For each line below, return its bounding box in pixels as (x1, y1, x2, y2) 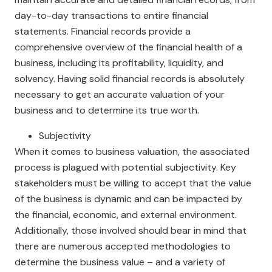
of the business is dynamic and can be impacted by (15, 192, 242, 205)
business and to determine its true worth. (15, 104, 199, 117)
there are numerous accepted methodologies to (15, 240, 231, 253)
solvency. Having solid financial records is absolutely (15, 72, 245, 85)
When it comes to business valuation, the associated (15, 145, 250, 158)
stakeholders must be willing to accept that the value (15, 177, 251, 189)
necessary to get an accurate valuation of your (15, 88, 225, 101)
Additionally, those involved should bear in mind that (15, 224, 246, 237)
